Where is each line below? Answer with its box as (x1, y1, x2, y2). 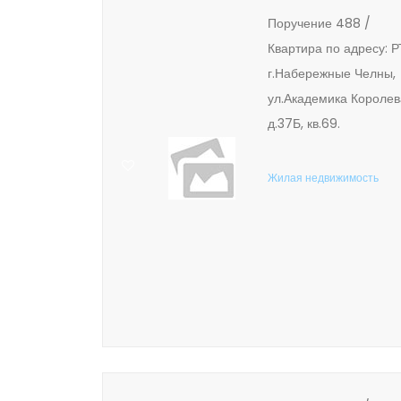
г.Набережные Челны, (268, 64, 396, 82)
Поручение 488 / (268, 14, 371, 32)
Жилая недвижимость (268, 170, 379, 185)
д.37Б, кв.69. (268, 115, 340, 132)
